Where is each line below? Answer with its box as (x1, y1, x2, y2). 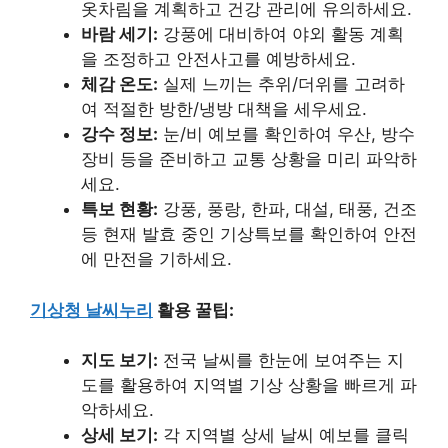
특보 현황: (81, 199, 158, 219)
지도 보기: (81, 350, 158, 370)
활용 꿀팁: (153, 299, 234, 320)
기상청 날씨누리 (30, 299, 153, 320)
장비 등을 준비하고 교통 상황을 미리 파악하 (81, 149, 417, 169)
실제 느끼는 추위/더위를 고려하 (158, 74, 405, 94)
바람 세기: (81, 24, 158, 44)
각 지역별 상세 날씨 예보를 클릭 (158, 425, 409, 445)
